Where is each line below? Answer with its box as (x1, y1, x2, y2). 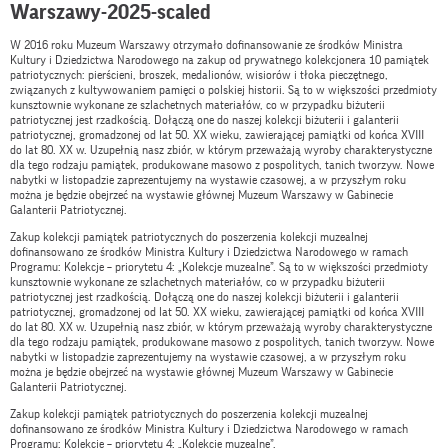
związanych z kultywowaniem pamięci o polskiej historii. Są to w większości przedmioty (10, 84, 437, 97)
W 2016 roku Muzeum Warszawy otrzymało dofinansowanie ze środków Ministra (10, 39, 403, 52)
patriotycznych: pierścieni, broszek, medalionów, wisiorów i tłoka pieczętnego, (10, 69, 388, 82)
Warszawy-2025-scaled (10, 2, 211, 23)
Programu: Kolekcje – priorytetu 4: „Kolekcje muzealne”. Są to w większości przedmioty (10, 261, 428, 274)
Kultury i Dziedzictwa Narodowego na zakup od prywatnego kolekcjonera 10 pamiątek (10, 54, 429, 67)
